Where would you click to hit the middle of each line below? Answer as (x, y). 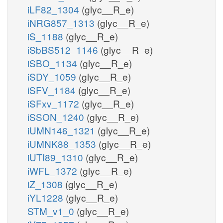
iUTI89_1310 (56, 157)
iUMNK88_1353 (63, 143)
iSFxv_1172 (55, 103)
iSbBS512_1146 (64, 49)
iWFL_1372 (54, 170)
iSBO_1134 (54, 63)
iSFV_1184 (53, 90)
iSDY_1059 (53, 76)
